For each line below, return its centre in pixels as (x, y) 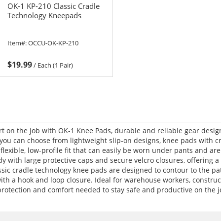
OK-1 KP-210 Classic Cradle (54, 6)
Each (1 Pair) (55, 65)
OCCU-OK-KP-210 (53, 43)
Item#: (18, 43)
